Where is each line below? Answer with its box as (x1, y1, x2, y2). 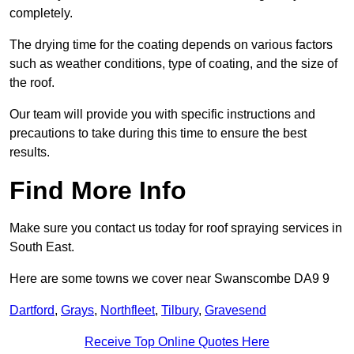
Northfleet (100, 303, 155, 318)
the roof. (9, 76, 55, 90)
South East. (9, 240, 74, 254)
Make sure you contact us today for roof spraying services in (9, 221, 342, 235)
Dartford (9, 303, 55, 318)
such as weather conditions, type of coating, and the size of (9, 57, 337, 71)
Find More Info (9, 176, 186, 205)
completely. (9, 6, 73, 21)
